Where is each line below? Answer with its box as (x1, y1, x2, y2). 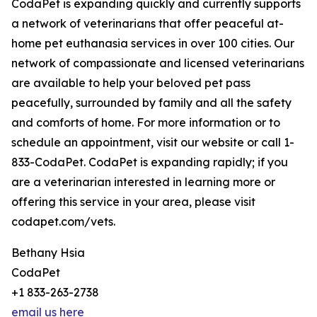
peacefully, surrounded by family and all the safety (11, 96, 292, 110)
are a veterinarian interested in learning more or (11, 175, 275, 190)
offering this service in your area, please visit (11, 195, 255, 209)
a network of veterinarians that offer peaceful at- (11, 16, 284, 31)
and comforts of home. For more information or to (11, 115, 280, 130)
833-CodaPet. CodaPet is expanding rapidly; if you (11, 155, 288, 170)
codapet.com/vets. (11, 214, 115, 229)
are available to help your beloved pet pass (11, 76, 250, 91)
